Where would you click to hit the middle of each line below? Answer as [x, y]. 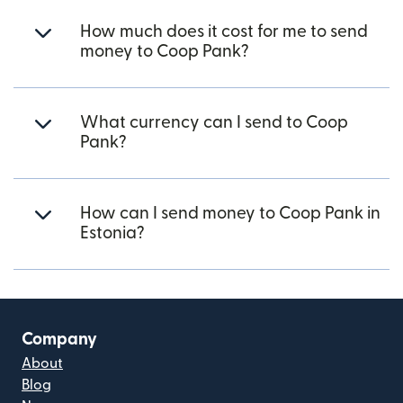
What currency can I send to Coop [214, 123]
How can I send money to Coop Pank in [230, 214]
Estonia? [112, 234]
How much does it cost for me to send [224, 32]
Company [59, 340]
